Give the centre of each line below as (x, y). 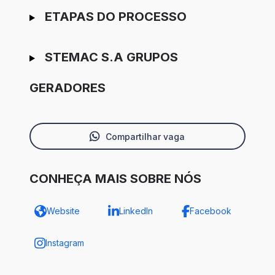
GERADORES (68, 88)
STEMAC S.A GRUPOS (111, 57)
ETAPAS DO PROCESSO (115, 17)
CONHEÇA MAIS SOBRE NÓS (115, 179)
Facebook (210, 211)
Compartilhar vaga (145, 136)
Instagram (64, 243)
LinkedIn (136, 211)
